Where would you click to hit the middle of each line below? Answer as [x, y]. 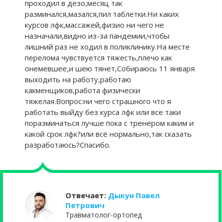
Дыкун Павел [134, 195]
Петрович [85, 205]
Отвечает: [87, 195]
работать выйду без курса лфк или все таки [103, 112]
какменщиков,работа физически [83, 90]
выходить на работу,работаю [78, 79]
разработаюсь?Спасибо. [68, 145]
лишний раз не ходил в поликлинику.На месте [107, 47]
